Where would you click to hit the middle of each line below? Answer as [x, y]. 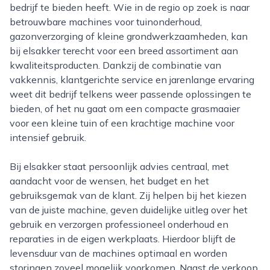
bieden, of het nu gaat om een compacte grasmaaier [125, 108]
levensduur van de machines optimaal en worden [118, 253]
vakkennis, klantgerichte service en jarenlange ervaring [132, 80]
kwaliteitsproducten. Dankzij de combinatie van [115, 65]
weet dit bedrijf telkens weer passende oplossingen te [130, 94]
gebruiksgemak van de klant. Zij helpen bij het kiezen [128, 195]
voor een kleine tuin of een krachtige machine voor [122, 123]
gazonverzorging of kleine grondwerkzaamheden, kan [129, 36]
